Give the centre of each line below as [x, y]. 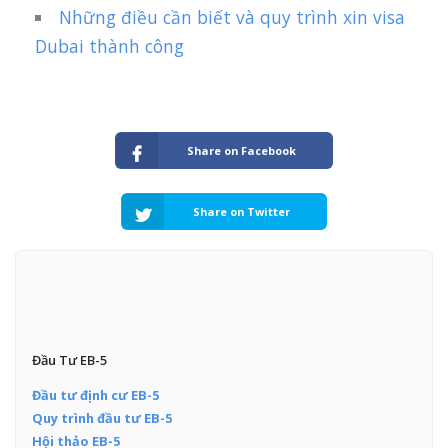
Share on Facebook [242, 151]
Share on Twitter [242, 212]
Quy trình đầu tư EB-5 [101, 418]
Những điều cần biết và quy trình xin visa [232, 17]
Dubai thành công [109, 46]
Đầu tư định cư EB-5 [95, 395]
